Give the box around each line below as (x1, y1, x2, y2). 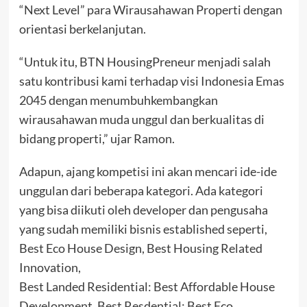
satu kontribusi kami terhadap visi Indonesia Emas (19, 73, 284, 89)
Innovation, (19, 260, 81, 275)
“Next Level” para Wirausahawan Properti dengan (19, 2, 282, 18)
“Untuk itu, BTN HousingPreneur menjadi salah (19, 54, 271, 70)
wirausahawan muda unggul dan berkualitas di (19, 112, 265, 127)
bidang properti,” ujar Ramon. (19, 131, 175, 147)
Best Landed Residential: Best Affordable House (19, 279, 275, 295)
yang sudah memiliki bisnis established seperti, (19, 221, 267, 237)
